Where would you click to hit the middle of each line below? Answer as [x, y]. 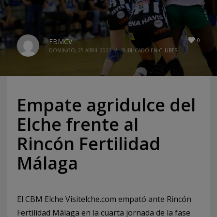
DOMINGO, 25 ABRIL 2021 [80, 50]
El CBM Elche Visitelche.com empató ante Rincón [104, 199]
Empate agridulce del [106, 105]
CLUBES [168, 50]
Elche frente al [78, 124]
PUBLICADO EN [140, 50]
